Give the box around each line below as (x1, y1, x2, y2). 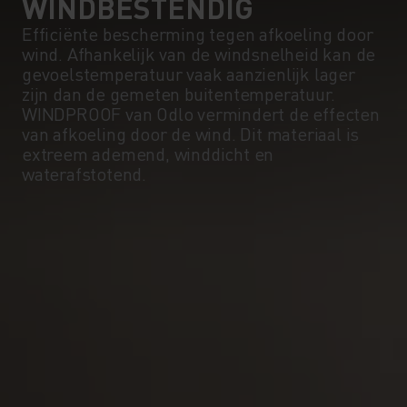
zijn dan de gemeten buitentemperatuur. (22, 81, 335, 105)
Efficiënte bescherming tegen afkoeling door (22, 21, 373, 45)
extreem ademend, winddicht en (22, 141, 274, 165)
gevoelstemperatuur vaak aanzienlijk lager (22, 61, 355, 85)
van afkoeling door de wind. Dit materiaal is (22, 121, 360, 145)
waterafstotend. (22, 161, 147, 185)
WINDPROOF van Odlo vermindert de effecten (22, 101, 380, 125)
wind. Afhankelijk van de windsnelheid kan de (22, 41, 376, 65)
